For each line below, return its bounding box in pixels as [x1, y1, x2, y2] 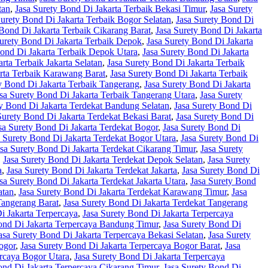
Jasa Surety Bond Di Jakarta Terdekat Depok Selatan [3, 154, 203, 165]
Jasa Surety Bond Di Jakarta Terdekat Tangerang [63, 197, 248, 208]
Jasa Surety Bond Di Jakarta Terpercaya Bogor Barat [20, 240, 220, 251]
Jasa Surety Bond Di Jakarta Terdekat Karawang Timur [19, 187, 227, 197]
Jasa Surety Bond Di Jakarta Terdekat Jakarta [7, 165, 177, 176]
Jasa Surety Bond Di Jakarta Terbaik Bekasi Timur [15, 4, 205, 14]
